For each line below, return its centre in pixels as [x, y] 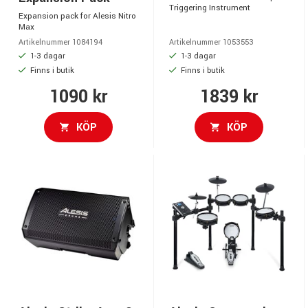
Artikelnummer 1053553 [211, 42]
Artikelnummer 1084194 [60, 42]
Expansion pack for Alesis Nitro [77, 16]
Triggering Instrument [210, 8]
